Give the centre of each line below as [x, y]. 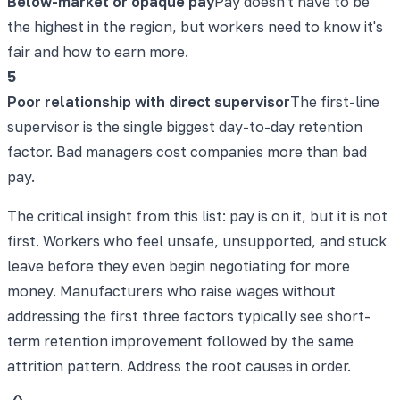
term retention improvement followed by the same [180, 341]
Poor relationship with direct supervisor [149, 101]
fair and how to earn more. [98, 51]
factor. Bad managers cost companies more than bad [187, 151]
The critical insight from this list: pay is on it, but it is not [197, 216]
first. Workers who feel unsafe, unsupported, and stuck [197, 241]
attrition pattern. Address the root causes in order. [179, 366]
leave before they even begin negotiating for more [179, 266]
